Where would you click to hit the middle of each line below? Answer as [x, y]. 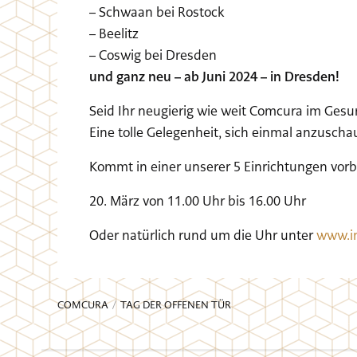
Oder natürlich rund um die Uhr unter [203, 235]
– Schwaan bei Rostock [157, 12]
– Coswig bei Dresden [153, 55]
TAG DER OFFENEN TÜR [176, 305]
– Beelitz [114, 33]
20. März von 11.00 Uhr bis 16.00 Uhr [198, 201]
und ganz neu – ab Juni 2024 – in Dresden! [214, 76]
